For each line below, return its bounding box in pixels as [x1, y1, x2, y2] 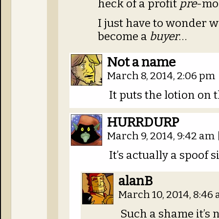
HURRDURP [107, 114, 179, 130]
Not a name [107, 54, 175, 70]
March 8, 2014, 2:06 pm [107, 70, 218, 82]
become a [98, 30, 150, 43]
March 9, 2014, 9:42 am [107, 130, 217, 142]
